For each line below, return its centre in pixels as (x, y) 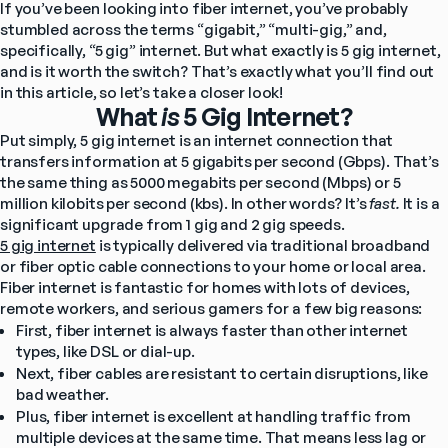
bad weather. (63, 395)
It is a (421, 204)
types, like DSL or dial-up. (105, 352)
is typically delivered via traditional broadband (263, 246)
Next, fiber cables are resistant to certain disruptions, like (222, 374)
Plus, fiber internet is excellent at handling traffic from (214, 417)
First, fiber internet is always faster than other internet (212, 331)
